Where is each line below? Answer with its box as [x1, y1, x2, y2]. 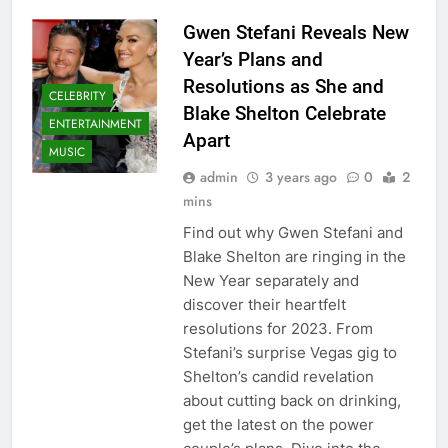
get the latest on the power [182, 415, 374, 435]
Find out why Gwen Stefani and [182, 223, 403, 243]
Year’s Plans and [182, 48, 323, 72]
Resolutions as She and [182, 75, 384, 99]
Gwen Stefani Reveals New [182, 21, 409, 45]
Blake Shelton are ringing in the [182, 247, 406, 267]
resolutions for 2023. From [182, 319, 373, 339]
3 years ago [264, 167, 337, 188]
